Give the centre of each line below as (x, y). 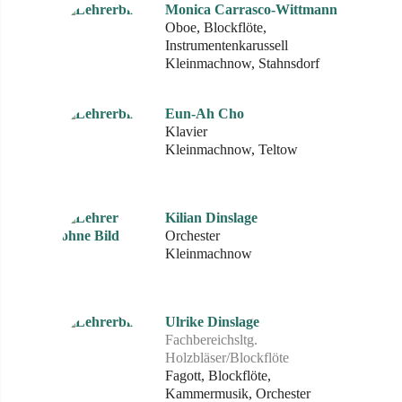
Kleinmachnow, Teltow (232, 149)
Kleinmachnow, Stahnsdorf (242, 63)
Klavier (186, 131)
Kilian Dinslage (211, 218)
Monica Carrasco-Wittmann (251, 9)
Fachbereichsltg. (211, 340)
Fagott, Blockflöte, (218, 376)
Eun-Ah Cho (205, 114)
